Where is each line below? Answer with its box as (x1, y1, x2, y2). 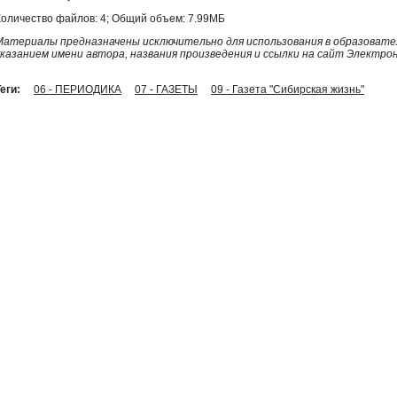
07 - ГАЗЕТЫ (135, 82, 198, 96)
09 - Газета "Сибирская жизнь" (211, 82, 364, 96)
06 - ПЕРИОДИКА (34, 82, 121, 96)
